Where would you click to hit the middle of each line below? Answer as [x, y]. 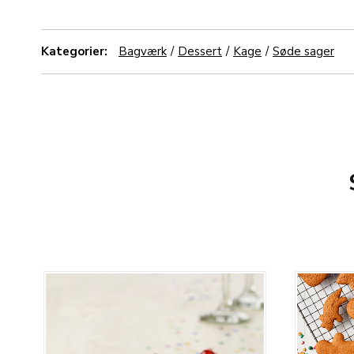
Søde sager [303, 51]
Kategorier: [74, 51]
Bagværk [143, 51]
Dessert [200, 51]
